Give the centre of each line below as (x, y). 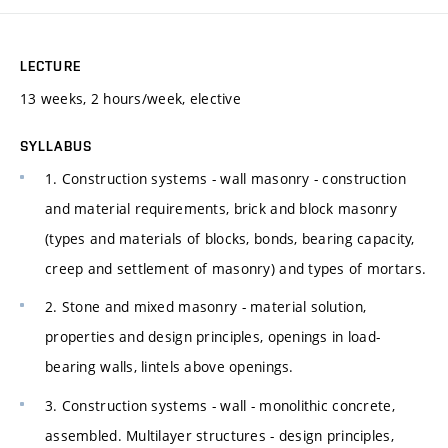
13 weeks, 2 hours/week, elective (130, 98)
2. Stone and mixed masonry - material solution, (206, 307)
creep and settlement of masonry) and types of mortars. (236, 268)
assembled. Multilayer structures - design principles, (219, 436)
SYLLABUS (56, 145)
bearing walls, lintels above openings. (169, 367)
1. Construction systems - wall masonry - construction (225, 178)
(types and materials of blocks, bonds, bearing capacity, (230, 238)
